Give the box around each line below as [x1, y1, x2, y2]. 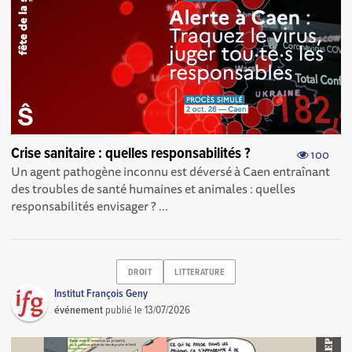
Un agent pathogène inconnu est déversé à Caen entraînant [11, 160, 331, 181]
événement [54, 303, 104, 317]
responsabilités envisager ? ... [11, 195, 169, 216]
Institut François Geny [54, 287, 148, 301]
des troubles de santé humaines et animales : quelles [11, 178, 296, 199]
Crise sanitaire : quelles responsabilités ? [11, 143, 251, 164]
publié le [103, 303, 145, 317]
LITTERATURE [174, 266, 225, 278]
